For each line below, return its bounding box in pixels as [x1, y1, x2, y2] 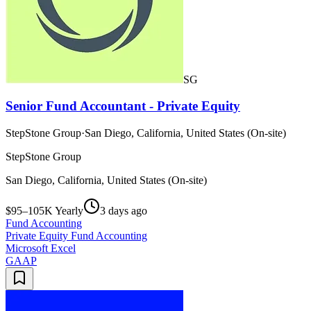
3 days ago [100, 205, 147, 217]
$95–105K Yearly [6, 205, 83, 217]
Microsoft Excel [6, 242, 76, 255]
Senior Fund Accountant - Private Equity [6, 99, 240, 114]
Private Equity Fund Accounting [6, 230, 147, 242]
